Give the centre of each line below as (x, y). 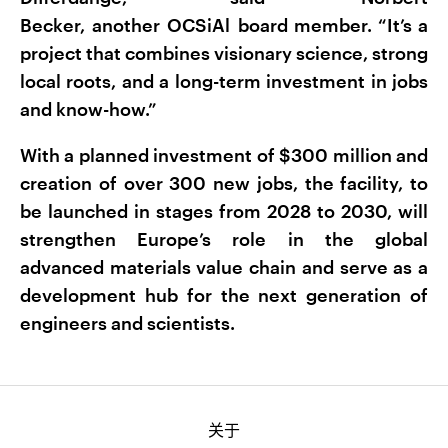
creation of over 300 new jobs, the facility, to (224, 183)
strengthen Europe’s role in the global (224, 239)
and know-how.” (88, 109)
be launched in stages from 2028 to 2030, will (224, 211)
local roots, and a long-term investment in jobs (224, 81)
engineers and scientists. (127, 323)
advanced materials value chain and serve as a (224, 267)
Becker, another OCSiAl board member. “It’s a (224, 25)
